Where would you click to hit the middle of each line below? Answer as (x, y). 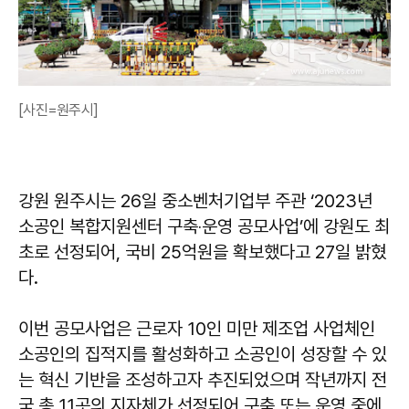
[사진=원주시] (58, 110)
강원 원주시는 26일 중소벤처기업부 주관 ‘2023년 (195, 201)
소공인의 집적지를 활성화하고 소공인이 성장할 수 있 (203, 355)
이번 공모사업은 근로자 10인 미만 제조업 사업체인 (197, 329)
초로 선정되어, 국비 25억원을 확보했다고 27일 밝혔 (202, 252)
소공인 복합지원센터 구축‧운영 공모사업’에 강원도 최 (204, 227)
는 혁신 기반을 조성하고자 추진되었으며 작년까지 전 (203, 380)
